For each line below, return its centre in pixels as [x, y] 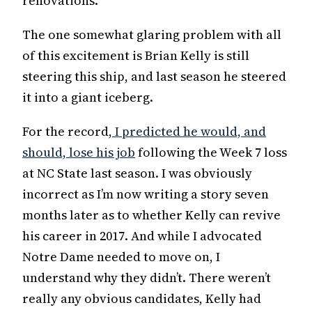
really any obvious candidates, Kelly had [142, 298]
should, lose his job [79, 152]
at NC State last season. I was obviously [137, 173]
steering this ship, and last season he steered [154, 76]
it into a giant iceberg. [88, 97]
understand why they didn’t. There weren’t [147, 277]
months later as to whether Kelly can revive [151, 214]
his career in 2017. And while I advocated [142, 235]
